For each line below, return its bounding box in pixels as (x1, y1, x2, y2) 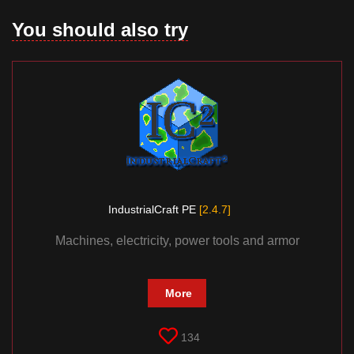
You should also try (12, 19, 188, 41)
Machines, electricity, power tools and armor (55, 234, 299, 248)
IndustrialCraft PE (108, 203, 199, 217)
